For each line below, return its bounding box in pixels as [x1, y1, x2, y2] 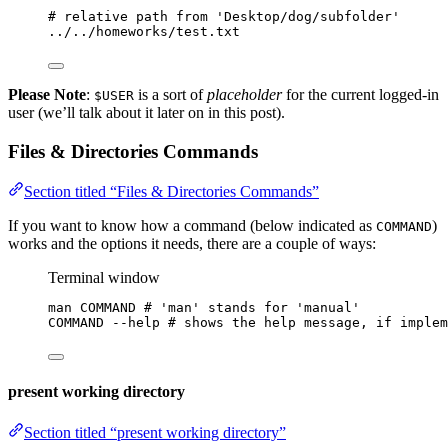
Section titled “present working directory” [24, 424, 286, 441]
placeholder [207, 86, 282, 104]
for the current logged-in [282, 86, 439, 104]
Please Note [8, 86, 86, 104]
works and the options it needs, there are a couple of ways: [8, 235, 376, 253]
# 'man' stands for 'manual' [144, 300, 360, 316]
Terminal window [48, 269, 160, 287]
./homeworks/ [80, 24, 176, 40]
